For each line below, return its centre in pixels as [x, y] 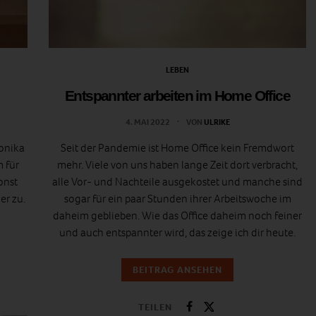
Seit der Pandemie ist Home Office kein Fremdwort [177, 148]
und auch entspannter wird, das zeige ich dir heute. [177, 233]
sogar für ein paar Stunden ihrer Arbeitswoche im [177, 199]
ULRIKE [217, 122]
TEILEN [155, 307]
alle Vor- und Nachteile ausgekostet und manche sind [177, 182]
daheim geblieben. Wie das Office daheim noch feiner [177, 216]
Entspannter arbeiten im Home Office [177, 96]
